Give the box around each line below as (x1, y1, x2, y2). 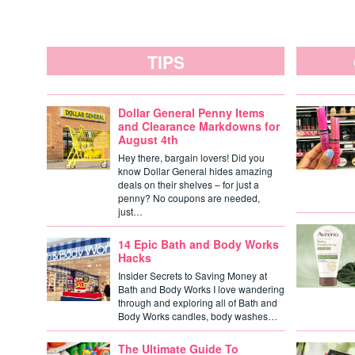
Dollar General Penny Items (118, 105, 265, 120)
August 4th (118, 132, 178, 147)
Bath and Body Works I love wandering (118, 282, 284, 296)
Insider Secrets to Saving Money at (118, 269, 267, 282)
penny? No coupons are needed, (118, 191, 260, 204)
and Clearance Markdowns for (118, 118, 280, 134)
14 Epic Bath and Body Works (118, 236, 279, 252)
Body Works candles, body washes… (118, 309, 277, 323)
